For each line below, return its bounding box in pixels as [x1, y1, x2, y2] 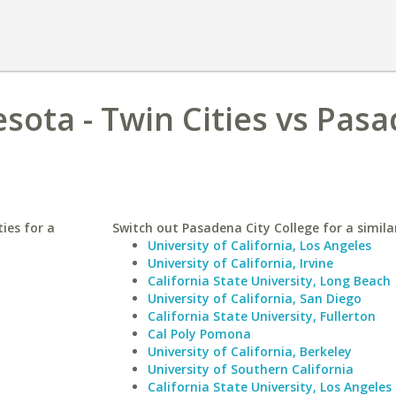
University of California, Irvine [147, 255, 333, 271]
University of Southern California [147, 361, 354, 377]
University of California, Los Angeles [147, 237, 371, 254]
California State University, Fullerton [147, 308, 376, 324]
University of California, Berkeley [147, 343, 352, 360]
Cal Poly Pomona [147, 325, 251, 342]
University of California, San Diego [147, 290, 362, 307]
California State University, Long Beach [147, 272, 391, 289]
